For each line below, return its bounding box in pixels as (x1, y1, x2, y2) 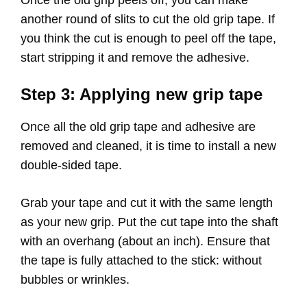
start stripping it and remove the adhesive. (21, 51, 249, 65)
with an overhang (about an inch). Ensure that (21, 234, 270, 249)
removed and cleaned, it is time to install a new (21, 139, 276, 153)
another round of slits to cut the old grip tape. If (21, 12, 275, 27)
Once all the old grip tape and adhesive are (21, 120, 256, 134)
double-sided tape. (21, 158, 125, 173)
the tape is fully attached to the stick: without (21, 254, 262, 268)
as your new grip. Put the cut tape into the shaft (21, 215, 278, 230)
